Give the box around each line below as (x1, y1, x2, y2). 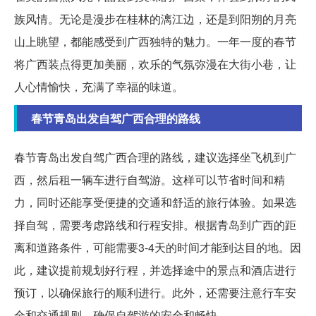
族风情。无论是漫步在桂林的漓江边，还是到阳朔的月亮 (14, 11, 296, 28)
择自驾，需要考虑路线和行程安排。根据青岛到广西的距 (14, 217, 296, 233)
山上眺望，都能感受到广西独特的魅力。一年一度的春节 (14, 33, 296, 50)
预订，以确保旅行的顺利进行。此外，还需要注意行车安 (14, 284, 296, 301)
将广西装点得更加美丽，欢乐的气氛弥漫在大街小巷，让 (14, 56, 296, 73)
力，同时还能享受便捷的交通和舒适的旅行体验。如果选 (14, 194, 296, 211)
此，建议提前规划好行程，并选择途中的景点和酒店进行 (14, 262, 296, 279)
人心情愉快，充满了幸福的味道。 (14, 78, 183, 95)
